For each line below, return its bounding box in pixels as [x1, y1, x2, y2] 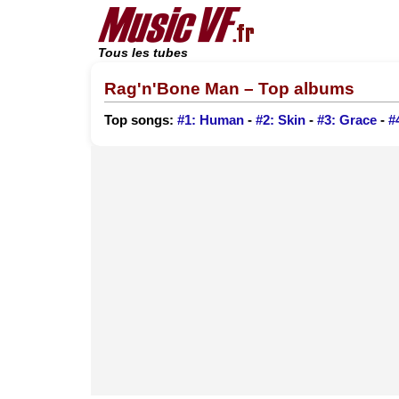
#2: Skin [256, 113, 305, 128]
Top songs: [104, 113, 177, 128]
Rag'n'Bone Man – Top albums [104, 78, 354, 98]
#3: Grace [317, 113, 377, 128]
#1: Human [177, 113, 244, 128]
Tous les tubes [98, 46, 188, 60]
